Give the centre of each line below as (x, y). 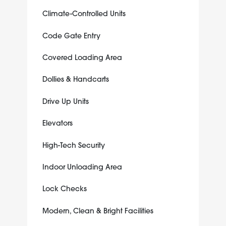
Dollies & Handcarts (75, 79)
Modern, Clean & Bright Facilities (98, 211)
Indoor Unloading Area (82, 167)
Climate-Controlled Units (84, 14)
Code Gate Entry (71, 36)
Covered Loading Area (82, 58)
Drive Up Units (65, 101)
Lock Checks (64, 189)
